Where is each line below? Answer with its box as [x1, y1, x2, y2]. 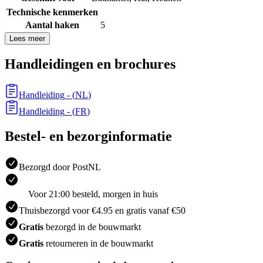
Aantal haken [25, 19, 79, 30]
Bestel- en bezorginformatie [5, 128, 172, 144]
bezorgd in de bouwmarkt [43, 221, 141, 232]
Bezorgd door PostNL [19, 161, 101, 172]
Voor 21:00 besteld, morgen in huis [28, 188, 158, 199]
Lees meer [9, 33, 45, 43]
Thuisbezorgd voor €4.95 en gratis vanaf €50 [19, 205, 186, 215]
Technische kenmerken [6, 6, 98, 17]
